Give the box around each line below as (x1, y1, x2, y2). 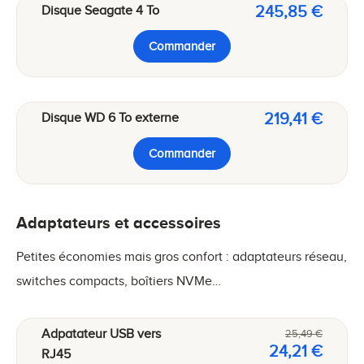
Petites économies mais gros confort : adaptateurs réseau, (16, 249, 347, 264)
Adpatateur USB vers (41, 326, 161, 341)
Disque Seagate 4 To (41, 2, 159, 18)
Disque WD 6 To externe (41, 110, 179, 125)
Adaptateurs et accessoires (16, 213, 221, 232)
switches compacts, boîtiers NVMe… (16, 273, 221, 288)
